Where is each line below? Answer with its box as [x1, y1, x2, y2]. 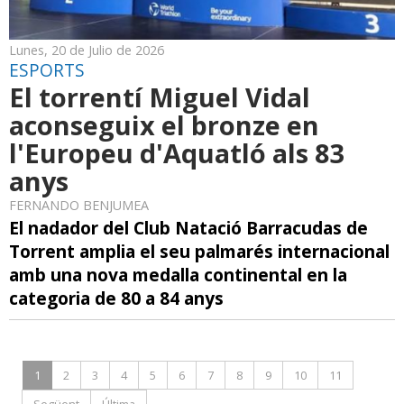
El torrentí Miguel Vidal [9, 79, 310, 115]
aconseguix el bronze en [9, 107, 319, 143]
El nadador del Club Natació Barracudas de [9, 216, 368, 241]
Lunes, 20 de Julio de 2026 [9, 41, 164, 60]
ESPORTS [9, 58, 85, 83]
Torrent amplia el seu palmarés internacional [9, 239, 390, 264]
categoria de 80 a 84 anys [9, 286, 224, 311]
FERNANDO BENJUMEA [9, 197, 149, 215]
